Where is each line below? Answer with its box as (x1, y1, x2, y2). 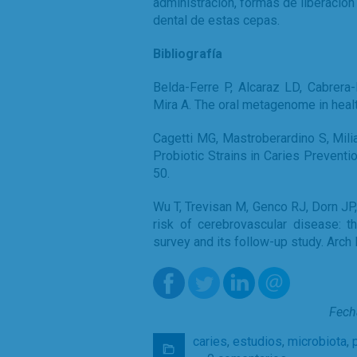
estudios (233, 334, 282, 349)
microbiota (288, 334, 347, 349)
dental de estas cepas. (153, 13, 280, 28)
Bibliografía (153, 46, 222, 61)
